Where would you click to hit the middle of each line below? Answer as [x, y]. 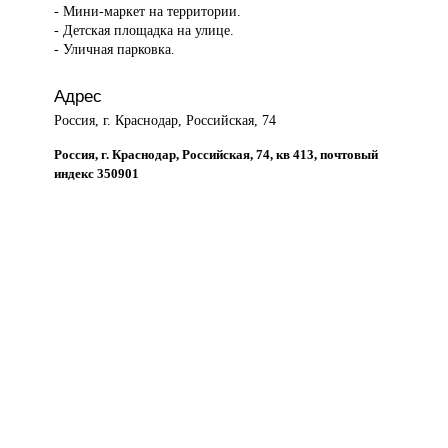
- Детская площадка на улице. [144, 30]
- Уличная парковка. [115, 49]
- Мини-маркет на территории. [148, 11]
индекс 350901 [97, 173]
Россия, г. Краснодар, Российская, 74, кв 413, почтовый [216, 154]
